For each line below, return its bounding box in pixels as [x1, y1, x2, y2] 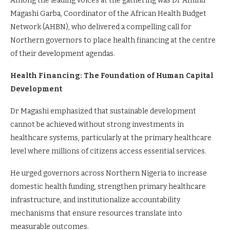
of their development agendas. [10, 49, 115, 58]
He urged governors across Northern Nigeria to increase [10, 169, 207, 178]
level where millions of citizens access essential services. [10, 147, 206, 156]
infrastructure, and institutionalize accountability [10, 196, 180, 204]
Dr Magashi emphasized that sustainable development [10, 107, 196, 116]
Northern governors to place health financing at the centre [10, 36, 216, 45]
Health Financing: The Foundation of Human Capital [10, 71, 214, 80]
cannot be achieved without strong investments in [10, 120, 184, 129]
